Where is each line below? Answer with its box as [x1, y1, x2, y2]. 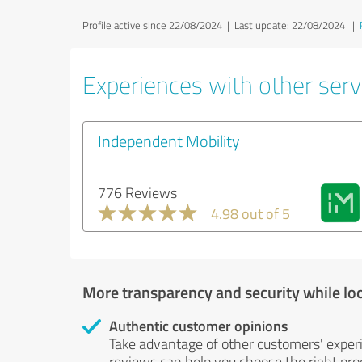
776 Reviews [98, 183, 177, 202]
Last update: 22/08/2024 [234, 18, 345, 32]
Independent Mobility [98, 129, 240, 152]
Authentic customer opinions [109, 315, 288, 336]
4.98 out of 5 [211, 204, 290, 223]
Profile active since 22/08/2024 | [82, 18, 234, 32]
